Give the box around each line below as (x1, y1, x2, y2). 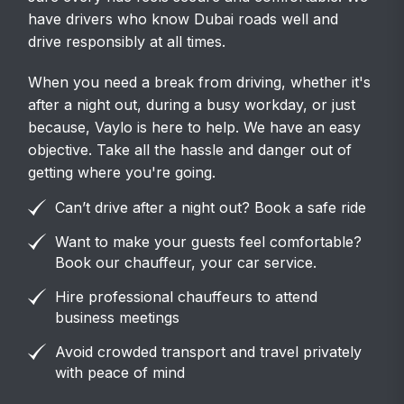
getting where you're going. (28, 162, 216, 181)
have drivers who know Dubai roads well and (28, 9, 339, 28)
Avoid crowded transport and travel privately (55, 342, 363, 361)
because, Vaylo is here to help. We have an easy (28, 117, 362, 136)
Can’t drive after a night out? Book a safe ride (55, 197, 367, 216)
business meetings (55, 308, 180, 326)
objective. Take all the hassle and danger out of (28, 140, 353, 159)
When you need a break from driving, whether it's (28, 72, 372, 91)
